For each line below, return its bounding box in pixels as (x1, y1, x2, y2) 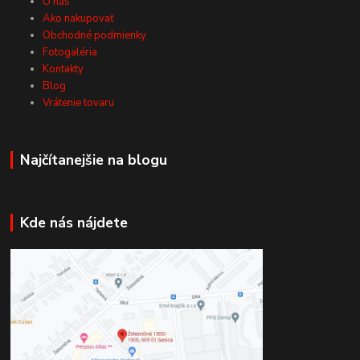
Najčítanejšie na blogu (19, 149, 167, 170)
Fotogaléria (43, 44, 98, 59)
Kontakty (43, 61, 84, 76)
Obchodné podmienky (43, 27, 147, 43)
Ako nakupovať (43, 10, 115, 26)
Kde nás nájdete (19, 213, 128, 233)
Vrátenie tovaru (43, 95, 115, 110)
